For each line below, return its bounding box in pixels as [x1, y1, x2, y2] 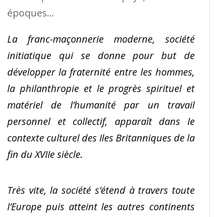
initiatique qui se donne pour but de [7, 48, 195, 62]
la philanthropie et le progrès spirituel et [7, 81, 195, 95]
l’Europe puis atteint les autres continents [7, 200, 195, 213]
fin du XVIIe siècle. [7, 147, 83, 161]
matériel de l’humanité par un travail [7, 98, 195, 111]
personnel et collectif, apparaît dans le [7, 114, 195, 128]
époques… [7, 6, 54, 19]
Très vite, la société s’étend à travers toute [7, 183, 195, 197]
